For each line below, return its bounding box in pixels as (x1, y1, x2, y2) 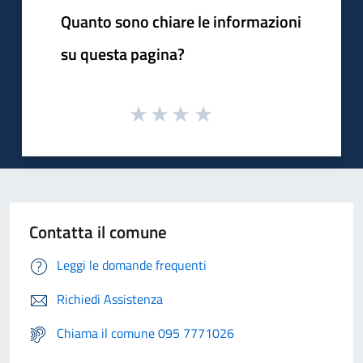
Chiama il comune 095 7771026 (57, 323, 234, 344)
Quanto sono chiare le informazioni (61, 8, 301, 34)
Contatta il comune (29, 219, 167, 246)
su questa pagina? (61, 41, 185, 66)
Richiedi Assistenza (57, 289, 163, 310)
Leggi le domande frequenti (57, 255, 207, 275)
